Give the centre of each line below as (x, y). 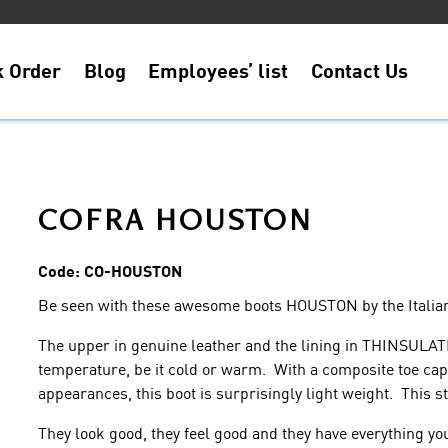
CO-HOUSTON (131, 270)
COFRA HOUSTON (176, 218)
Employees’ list (218, 70)
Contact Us (359, 70)
